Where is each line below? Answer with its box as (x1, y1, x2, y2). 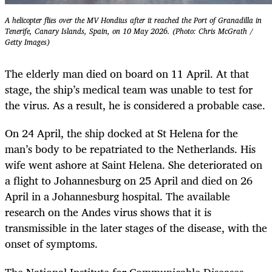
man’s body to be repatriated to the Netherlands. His (5, 140, 256, 158)
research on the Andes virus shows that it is (5, 203, 211, 222)
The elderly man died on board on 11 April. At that (5, 64, 249, 83)
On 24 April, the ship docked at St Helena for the (5, 124, 238, 143)
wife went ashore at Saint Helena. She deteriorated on (5, 155, 262, 174)
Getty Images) (5, 36, 50, 49)
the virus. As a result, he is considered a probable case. (5, 96, 265, 115)
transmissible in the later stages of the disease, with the (5, 219, 267, 237)
